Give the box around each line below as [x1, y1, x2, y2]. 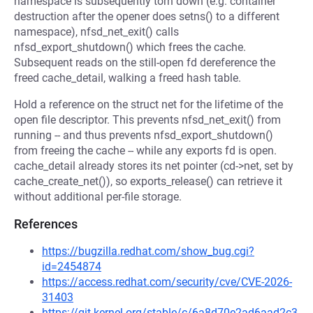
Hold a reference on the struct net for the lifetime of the [14, 98, 283, 111]
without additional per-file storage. [14, 190, 182, 203]
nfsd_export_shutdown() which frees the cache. [14, 41, 246, 54]
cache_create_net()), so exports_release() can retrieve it [14, 175, 282, 188]
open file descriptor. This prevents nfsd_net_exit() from [14, 113, 281, 126]
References [14, 217, 78, 231]
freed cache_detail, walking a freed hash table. [14, 71, 241, 85]
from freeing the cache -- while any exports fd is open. [14, 144, 277, 157]
